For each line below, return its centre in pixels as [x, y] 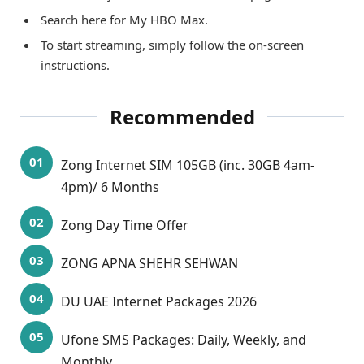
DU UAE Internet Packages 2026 [159, 301]
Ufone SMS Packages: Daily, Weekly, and [184, 339]
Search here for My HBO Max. [124, 19]
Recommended [182, 116]
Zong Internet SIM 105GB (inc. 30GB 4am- [188, 165]
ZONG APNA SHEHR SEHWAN [149, 263]
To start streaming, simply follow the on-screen [172, 45]
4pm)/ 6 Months [110, 186]
